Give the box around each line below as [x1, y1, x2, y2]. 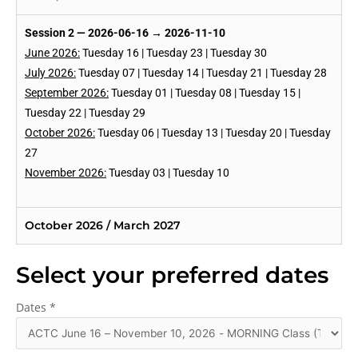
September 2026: [25, 86, 109, 99]
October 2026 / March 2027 [25, 218, 181, 232]
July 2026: [25, 66, 76, 79]
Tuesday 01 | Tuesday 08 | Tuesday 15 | [109, 86, 300, 99]
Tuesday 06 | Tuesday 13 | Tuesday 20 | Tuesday [95, 125, 331, 139]
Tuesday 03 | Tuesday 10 [106, 165, 232, 179]
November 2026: [25, 165, 106, 179]
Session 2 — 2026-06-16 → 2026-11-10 [25, 26, 225, 39]
